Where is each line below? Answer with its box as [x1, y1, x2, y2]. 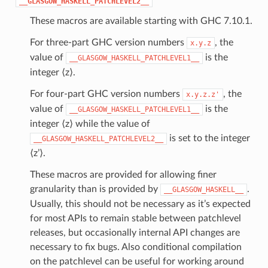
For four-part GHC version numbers [29, 89, 182, 99]
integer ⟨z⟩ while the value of [29, 118, 150, 129]
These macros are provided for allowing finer [29, 169, 217, 179]
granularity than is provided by [29, 184, 160, 194]
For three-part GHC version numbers [29, 37, 187, 47]
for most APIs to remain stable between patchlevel [29, 213, 241, 223]
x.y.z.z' [185, 90, 220, 99]
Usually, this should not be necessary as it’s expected [29, 199, 251, 209]
